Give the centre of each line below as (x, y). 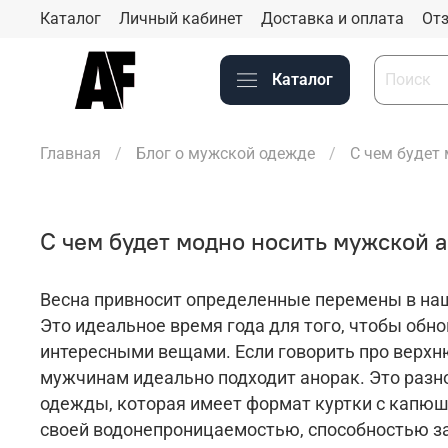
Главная (70, 154)
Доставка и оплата (332, 18)
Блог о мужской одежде (225, 154)
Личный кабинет (181, 18)
